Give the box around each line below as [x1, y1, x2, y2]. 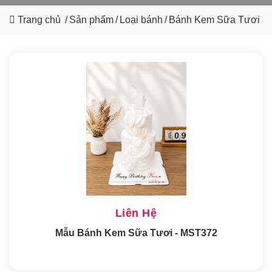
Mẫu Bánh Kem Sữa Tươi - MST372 [55, 227, 217, 238]
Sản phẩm [69, 14, 114, 25]
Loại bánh [120, 14, 163, 25]
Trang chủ [18, 14, 61, 25]
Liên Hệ [115, 206, 157, 219]
